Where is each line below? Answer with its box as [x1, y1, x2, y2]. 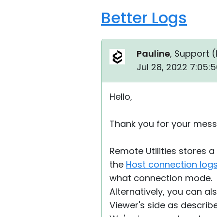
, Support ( [170, 47, 216, 60]
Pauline [137, 47, 170, 60]
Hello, [109, 91, 132, 103]
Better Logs [101, 7, 187, 29]
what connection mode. [109, 172, 212, 184]
